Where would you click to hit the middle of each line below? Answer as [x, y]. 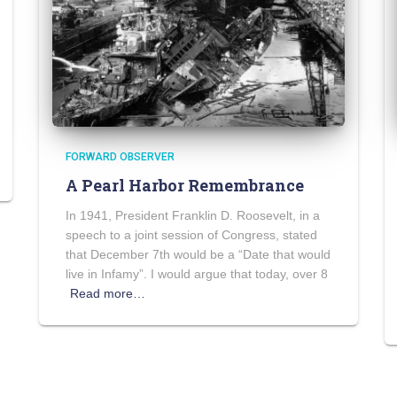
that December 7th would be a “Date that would [198, 255]
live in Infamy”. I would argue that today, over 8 [197, 274]
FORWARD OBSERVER [120, 157]
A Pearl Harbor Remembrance [185, 186]
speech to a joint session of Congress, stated [191, 235]
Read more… [108, 294]
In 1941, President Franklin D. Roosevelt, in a [193, 216]
